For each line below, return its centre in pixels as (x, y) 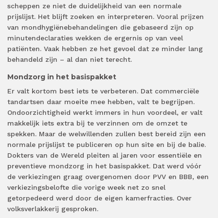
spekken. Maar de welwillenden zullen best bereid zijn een (107, 134)
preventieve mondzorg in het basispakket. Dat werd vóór (104, 166)
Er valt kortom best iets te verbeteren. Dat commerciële (103, 91)
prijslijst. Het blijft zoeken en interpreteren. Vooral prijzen (106, 16)
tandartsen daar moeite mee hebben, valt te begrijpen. (101, 101)
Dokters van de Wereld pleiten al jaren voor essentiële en (105, 155)
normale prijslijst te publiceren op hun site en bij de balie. (107, 144)
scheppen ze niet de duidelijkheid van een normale (94, 6)
